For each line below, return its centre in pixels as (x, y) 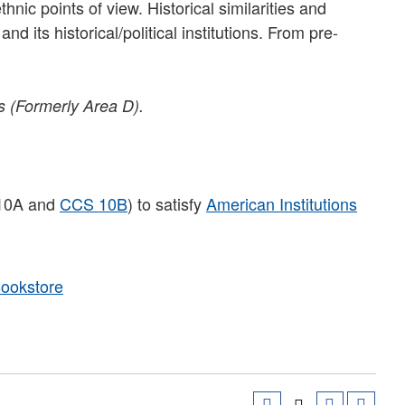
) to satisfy (167, 203)
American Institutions (282, 203)
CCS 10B (94, 203)
